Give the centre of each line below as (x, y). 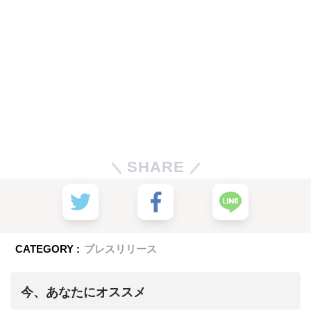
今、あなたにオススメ (83, 292)
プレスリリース (121, 249)
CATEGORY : (48, 249)
